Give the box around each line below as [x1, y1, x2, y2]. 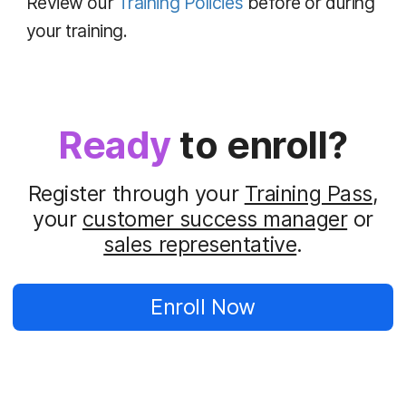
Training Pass [244, 179, 372, 207]
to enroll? [170, 122, 348, 169]
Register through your [27, 179, 245, 207]
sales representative [103, 230, 297, 257]
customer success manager [82, 205, 348, 232]
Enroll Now [150, 294, 256, 321]
